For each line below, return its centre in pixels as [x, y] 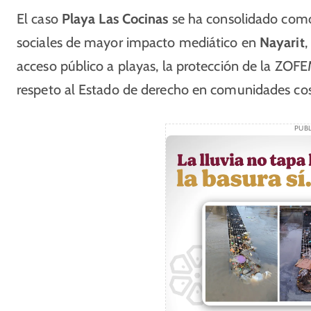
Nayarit [282, 42]
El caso [39, 19]
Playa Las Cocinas [115, 19]
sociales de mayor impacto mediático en [138, 42]
